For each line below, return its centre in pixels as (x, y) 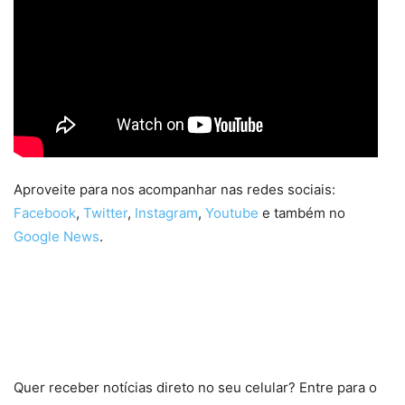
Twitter (105, 212)
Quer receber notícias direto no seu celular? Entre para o (195, 387)
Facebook (45, 212)
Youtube (232, 212)
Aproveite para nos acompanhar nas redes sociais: (174, 189)
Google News (57, 236)
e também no (302, 212)
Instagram (166, 212)
